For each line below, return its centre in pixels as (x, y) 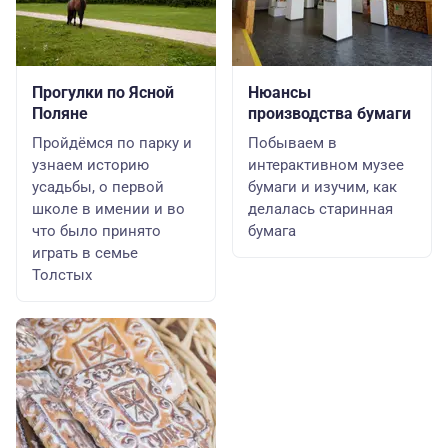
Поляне (60, 113)
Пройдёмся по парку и (112, 143)
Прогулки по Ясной (103, 92)
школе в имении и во (108, 209)
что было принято (96, 231)
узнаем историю (90, 165)
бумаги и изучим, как (322, 187)
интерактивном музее (326, 165)
